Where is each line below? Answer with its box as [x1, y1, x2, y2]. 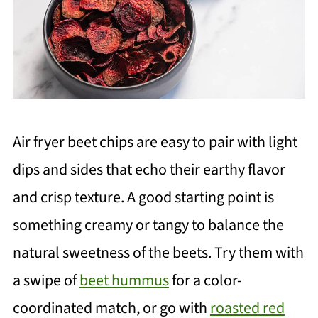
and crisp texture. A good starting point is [12, 185, 274, 209]
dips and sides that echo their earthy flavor [12, 158, 285, 181]
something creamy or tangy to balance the [12, 213, 284, 236]
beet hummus [79, 268, 169, 292]
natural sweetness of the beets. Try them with [12, 241, 304, 264]
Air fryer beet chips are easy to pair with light [12, 130, 297, 153]
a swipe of [12, 268, 79, 292]
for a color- [168, 268, 242, 292]
